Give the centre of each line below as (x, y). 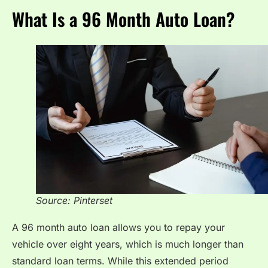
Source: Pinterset (74, 200)
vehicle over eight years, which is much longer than (128, 244)
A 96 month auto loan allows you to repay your (118, 227)
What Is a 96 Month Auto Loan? (123, 19)
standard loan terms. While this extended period (120, 261)
